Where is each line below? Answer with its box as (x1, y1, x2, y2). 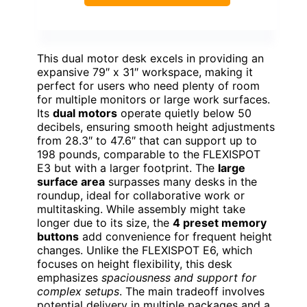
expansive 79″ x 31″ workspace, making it (37, 64, 253, 79)
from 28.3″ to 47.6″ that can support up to (37, 133, 257, 147)
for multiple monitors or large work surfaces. (37, 92, 270, 106)
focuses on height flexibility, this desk (37, 256, 232, 271)
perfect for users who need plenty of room (37, 78, 260, 93)
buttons (37, 229, 79, 243)
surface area (37, 174, 105, 188)
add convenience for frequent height (79, 229, 272, 243)
